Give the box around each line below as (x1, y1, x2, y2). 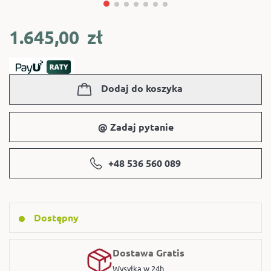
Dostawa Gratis (113, 246, 184, 260)
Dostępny (34, 211, 79, 224)
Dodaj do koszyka (101, 82, 183, 95)
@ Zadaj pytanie (97, 120, 174, 134)
